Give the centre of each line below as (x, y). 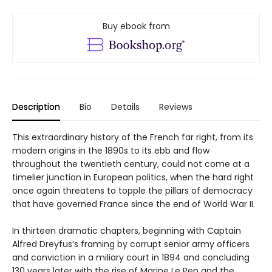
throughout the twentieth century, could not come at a (131, 164)
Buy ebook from (136, 26)
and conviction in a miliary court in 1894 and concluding (131, 257)
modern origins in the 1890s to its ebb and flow (111, 150)
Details (125, 107)
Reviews (176, 107)
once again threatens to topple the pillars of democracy (132, 190)
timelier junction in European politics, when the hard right (133, 177)
